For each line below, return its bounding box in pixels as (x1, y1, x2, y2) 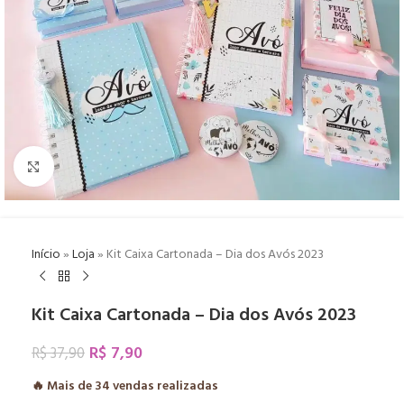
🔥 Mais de (32, 376, 95, 397)
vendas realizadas (110, 376, 218, 397)
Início (32, 244, 60, 265)
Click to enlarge (53, 157, 137, 176)
